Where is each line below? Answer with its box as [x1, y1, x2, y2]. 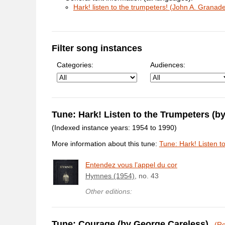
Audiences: [150, 61, 186, 69]
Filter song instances [51, 43, 142, 53]
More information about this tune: [51, 140, 159, 148]
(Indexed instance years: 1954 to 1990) [51, 124, 177, 132]
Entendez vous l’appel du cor [85, 161, 177, 169]
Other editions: [85, 187, 132, 196]
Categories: [56, 61, 93, 69]
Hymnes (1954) [85, 172, 135, 180]
